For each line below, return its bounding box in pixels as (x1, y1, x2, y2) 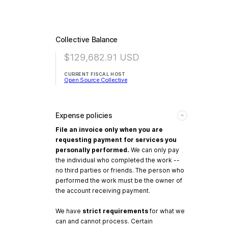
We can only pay (129, 146, 179, 154)
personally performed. (55, 146, 129, 154)
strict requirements (82, 207, 148, 215)
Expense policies (55, 110, 112, 120)
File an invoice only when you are (55, 125, 163, 133)
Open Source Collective (64, 76, 128, 83)
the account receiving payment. (55, 186, 150, 194)
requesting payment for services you (55, 135, 177, 144)
